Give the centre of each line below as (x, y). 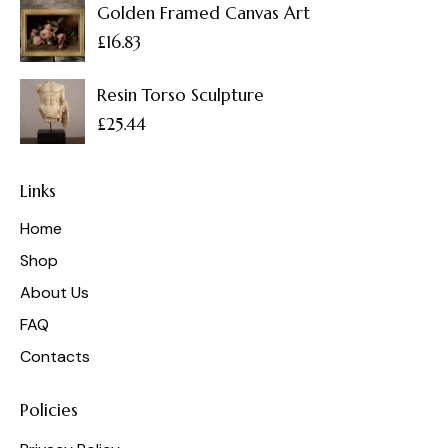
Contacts (55, 357)
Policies (49, 409)
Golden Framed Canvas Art (203, 13)
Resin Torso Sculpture (180, 95)
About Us (54, 293)
